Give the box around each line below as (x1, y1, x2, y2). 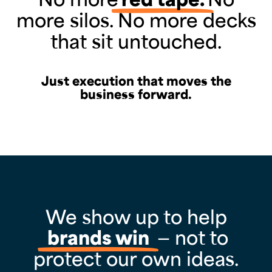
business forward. (80, 85, 192, 102)
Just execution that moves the (41, 72, 231, 89)
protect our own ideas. (33, 245, 239, 270)
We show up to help (45, 203, 227, 228)
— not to (152, 225, 228, 250)
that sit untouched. (50, 28, 222, 53)
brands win (47, 225, 149, 250)
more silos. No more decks (16, 7, 256, 32)
